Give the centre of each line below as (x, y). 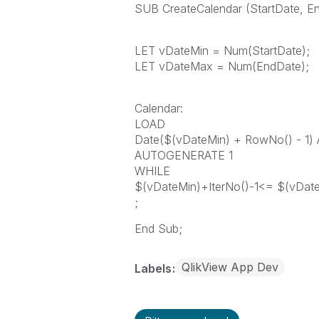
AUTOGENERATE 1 (183, 155)
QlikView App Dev (230, 267)
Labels (154, 268)
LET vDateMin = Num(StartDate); (222, 51)
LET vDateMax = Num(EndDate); (221, 66)
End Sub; (158, 229)
